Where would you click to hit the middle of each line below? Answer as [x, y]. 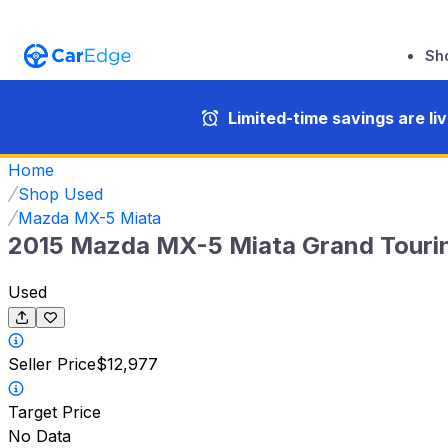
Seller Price [52, 364]
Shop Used [60, 193]
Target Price [54, 412]
